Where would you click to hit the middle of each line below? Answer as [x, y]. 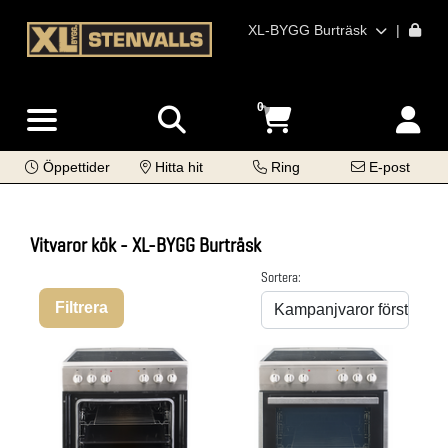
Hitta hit [179, 167]
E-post [390, 167]
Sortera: [281, 277]
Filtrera [81, 307]
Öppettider [76, 167]
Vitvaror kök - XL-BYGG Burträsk [145, 245]
